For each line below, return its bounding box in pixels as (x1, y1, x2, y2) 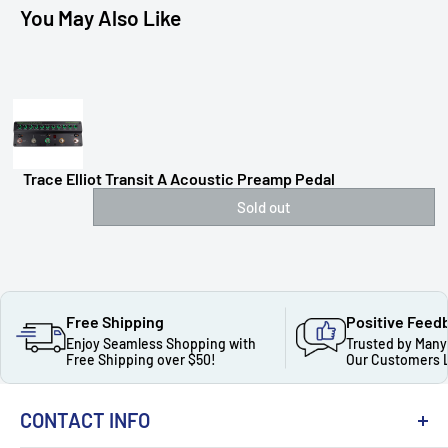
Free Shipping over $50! (66, 351, 216, 369)
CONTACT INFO (20, 408, 150, 433)
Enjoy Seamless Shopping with (66, 335, 256, 353)
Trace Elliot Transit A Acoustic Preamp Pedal (23, 169, 335, 189)
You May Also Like (20, 5, 181, 31)
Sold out (237, 198, 291, 217)
